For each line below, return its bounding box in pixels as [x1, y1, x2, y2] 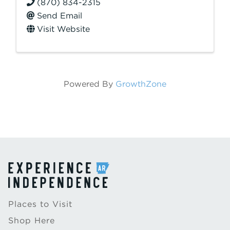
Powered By [64, 79, 116, 89]
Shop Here [8, 216, 55, 225]
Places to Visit [8, 199, 72, 209]
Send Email [37, 11, 82, 21]
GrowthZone [116, 79, 166, 89]
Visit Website [37, 24, 90, 34]
